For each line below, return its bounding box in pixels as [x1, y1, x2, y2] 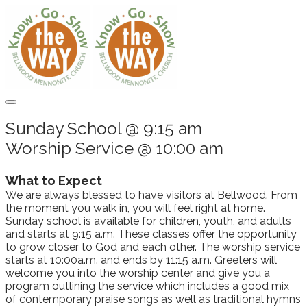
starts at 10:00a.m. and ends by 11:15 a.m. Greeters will [5, 253, 277, 267]
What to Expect [5, 173, 102, 188]
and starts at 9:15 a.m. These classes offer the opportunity [5, 227, 297, 241]
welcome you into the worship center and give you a [5, 266, 270, 280]
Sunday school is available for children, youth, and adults [5, 214, 291, 228]
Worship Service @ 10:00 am [5, 138, 223, 159]
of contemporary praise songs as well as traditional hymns [5, 292, 301, 306]
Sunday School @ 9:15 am [5, 119, 202, 139]
